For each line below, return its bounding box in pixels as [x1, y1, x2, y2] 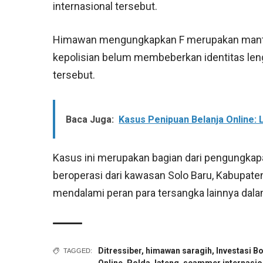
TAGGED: [63, 247, 93, 255]
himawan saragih [146, 246, 213, 256]
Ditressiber [98, 246, 142, 256]
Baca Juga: [66, 114, 114, 126]
